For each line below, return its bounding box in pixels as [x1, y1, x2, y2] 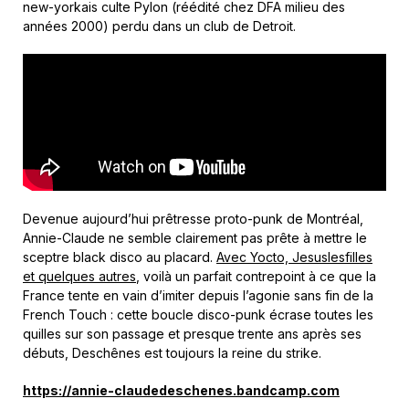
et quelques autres [23, 268, 136, 285]
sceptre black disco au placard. [23, 249, 216, 266]
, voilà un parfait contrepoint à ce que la [136, 268, 376, 285]
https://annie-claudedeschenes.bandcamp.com [23, 383, 340, 399]
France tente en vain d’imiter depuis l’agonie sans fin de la [23, 288, 373, 304]
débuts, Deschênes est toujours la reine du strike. [23, 345, 321, 362]
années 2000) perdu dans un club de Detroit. [23, 18, 296, 35]
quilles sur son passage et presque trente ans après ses [23, 326, 362, 342]
